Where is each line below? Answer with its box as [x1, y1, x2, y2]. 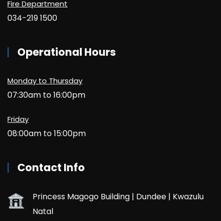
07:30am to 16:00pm [7, 89, 85, 101]
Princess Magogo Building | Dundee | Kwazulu [33, 191, 204, 202]
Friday [7, 114, 29, 124]
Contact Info [17, 160, 85, 175]
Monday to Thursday [7, 75, 82, 86]
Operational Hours [17, 45, 116, 59]
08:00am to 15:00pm [7, 128, 86, 139]
